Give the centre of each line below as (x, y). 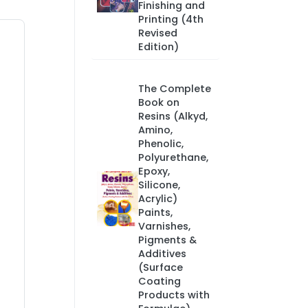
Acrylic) (157, 199)
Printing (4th (170, 19)
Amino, (155, 130)
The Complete (174, 89)
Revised (157, 33)
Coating (159, 281)
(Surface (160, 267)
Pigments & (167, 240)
